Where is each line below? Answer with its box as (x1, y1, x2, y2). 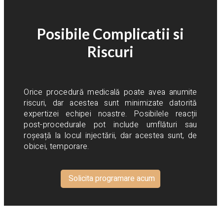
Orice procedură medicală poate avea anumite (24, 86, 197, 98)
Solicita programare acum (69, 173, 155, 185)
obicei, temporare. (24, 140, 89, 152)
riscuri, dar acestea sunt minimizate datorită (24, 97, 197, 109)
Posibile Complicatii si (37, 25, 184, 43)
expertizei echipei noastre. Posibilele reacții (24, 108, 197, 120)
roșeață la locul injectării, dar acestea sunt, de (24, 129, 197, 142)
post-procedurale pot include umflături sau (24, 118, 197, 131)
